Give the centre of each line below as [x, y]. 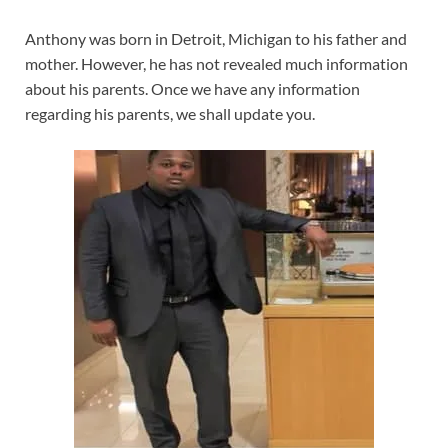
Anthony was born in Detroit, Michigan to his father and [216, 39]
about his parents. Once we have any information [192, 89]
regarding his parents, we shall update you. [170, 114]
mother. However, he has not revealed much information [216, 64]
